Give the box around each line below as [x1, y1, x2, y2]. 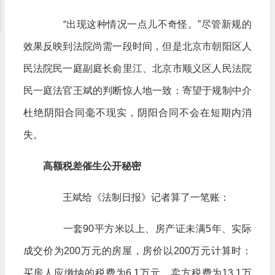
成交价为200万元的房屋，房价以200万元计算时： [23, 246, 252, 256]
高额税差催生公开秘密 [42, 161, 141, 171]
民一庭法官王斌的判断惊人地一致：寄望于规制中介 [23, 85, 252, 96]
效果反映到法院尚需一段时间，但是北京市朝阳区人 [23, 41, 252, 52]
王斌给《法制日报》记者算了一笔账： [42, 192, 230, 203]
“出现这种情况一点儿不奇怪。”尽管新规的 [42, 19, 252, 29]
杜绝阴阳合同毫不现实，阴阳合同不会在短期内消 [23, 107, 252, 118]
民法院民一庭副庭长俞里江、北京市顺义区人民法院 [23, 63, 252, 74]
